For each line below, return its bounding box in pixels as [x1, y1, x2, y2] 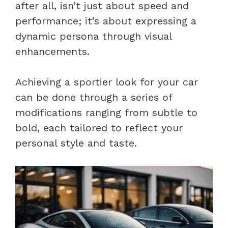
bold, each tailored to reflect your [15, 121, 183, 134]
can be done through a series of [15, 91, 172, 103]
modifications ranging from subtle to [15, 106, 197, 119]
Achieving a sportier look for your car [15, 75, 198, 88]
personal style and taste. [15, 136, 137, 149]
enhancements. [15, 45, 90, 58]
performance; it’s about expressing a [15, 14, 196, 27]
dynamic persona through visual [15, 30, 172, 42]
